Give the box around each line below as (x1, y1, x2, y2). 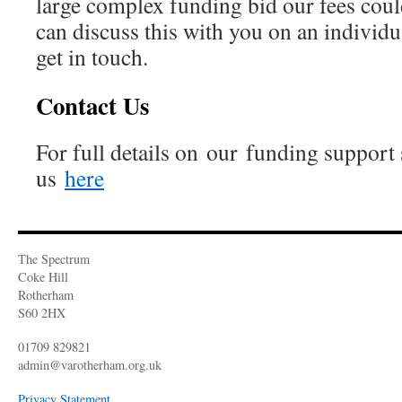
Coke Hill (18, 268, 68, 285)
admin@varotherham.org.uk (18, 356, 162, 373)
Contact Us (36, 88, 149, 123)
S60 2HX (18, 304, 66, 321)
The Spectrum (18, 250, 90, 267)
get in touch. (36, 41, 148, 72)
